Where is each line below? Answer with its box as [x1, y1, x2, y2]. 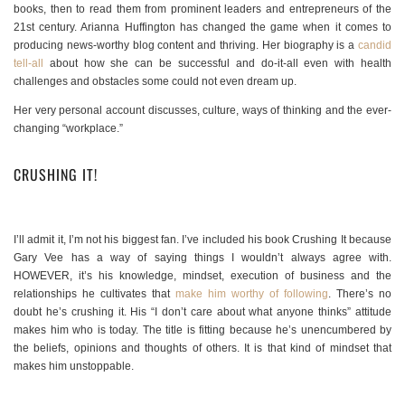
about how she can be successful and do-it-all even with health [43, 57, 391, 71]
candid [358, 39, 391, 52]
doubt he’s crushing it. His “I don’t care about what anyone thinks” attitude [14, 306, 391, 319]
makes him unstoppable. [14, 360, 137, 373]
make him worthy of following [175, 287, 328, 301]
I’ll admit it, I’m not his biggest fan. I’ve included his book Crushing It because [14, 233, 391, 247]
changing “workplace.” [14, 122, 123, 136]
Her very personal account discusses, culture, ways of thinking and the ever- [14, 104, 391, 118]
